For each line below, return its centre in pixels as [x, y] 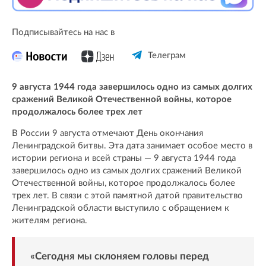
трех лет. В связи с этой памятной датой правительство [127, 196]
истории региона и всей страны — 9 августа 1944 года [124, 159]
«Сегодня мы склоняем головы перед [119, 256]
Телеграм [167, 56]
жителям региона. [50, 221]
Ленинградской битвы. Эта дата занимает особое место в [132, 146]
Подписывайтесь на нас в [63, 33]
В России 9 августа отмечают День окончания [107, 134]
